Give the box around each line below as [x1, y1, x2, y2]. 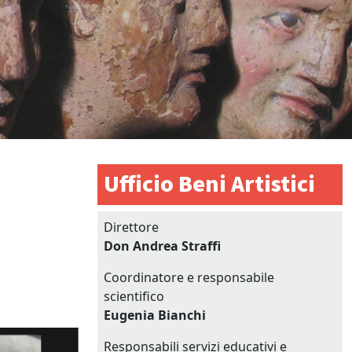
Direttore [104, 218, 159, 236]
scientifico [104, 287, 164, 305]
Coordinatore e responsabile [104, 268, 274, 286]
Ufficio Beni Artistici [104, 167, 315, 201]
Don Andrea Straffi [104, 236, 221, 255]
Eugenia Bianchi [104, 306, 206, 324]
